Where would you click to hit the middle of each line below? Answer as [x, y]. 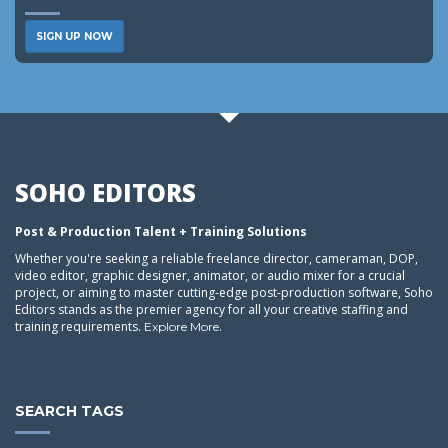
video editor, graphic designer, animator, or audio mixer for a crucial [210, 276]
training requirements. [79, 327]
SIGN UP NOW [74, 37]
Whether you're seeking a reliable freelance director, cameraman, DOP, [216, 259]
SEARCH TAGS [69, 411]
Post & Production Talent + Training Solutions [161, 232]
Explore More [181, 327]
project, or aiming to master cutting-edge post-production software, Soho [224, 293]
